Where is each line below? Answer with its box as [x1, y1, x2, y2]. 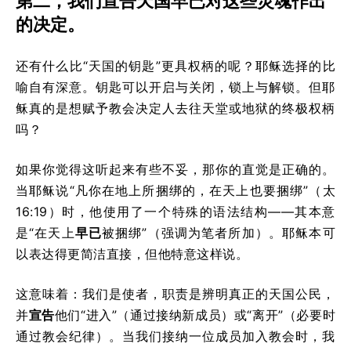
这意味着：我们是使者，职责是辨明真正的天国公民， [16, 285, 335, 302]
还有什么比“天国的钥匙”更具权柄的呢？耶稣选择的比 [16, 57, 335, 74]
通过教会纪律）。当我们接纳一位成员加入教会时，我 [16, 327, 335, 344]
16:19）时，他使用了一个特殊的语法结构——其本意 [16, 203, 335, 219]
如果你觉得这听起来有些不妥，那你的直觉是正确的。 [16, 161, 335, 177]
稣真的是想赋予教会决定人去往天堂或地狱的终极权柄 [16, 100, 335, 116]
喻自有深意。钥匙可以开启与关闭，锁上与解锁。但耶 [16, 78, 335, 95]
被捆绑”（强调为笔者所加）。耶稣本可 [102, 224, 336, 241]
